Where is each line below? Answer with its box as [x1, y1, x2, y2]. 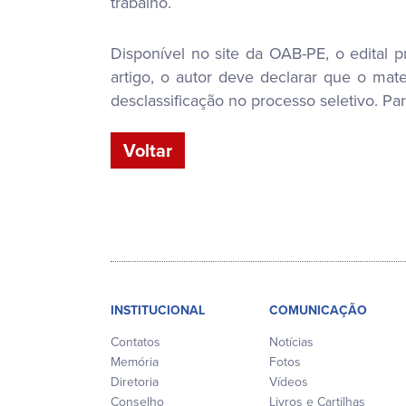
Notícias [268, 333, 314, 351]
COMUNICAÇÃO [268, 301, 367, 319]
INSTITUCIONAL [111, 301, 205, 319]
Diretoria [111, 372, 159, 391]
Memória [111, 353, 159, 371]
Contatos [111, 333, 160, 351]
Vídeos [268, 372, 308, 391]
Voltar [123, 137, 172, 163]
